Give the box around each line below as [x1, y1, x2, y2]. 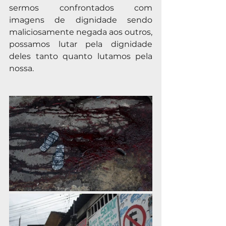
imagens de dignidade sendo [9, 15, 152, 25]
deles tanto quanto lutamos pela [9, 51, 152, 61]
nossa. [9, 63, 34, 73]
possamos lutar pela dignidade [9, 39, 152, 49]
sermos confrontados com [9, 3, 152, 13]
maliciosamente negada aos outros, [9, 27, 152, 37]
